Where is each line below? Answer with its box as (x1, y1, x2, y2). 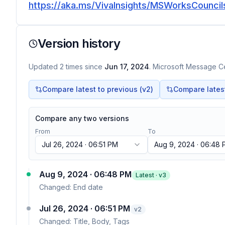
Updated (29, 62, 60, 71)
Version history (38, 36, 120, 51)
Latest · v (136, 171, 162, 179)
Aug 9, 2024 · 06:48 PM (39, 169, 132, 179)
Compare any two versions (35, 114, 129, 123)
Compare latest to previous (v (42, 85, 146, 93)
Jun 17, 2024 (104, 62, 149, 71)
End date (73, 183, 103, 191)
